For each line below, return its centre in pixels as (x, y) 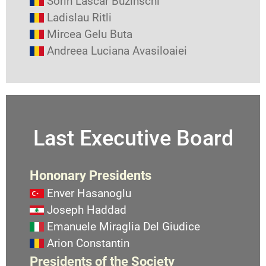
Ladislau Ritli (79, 17)
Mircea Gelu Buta (90, 34)
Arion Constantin (88, 243)
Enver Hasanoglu (89, 193)
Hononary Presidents (91, 175)
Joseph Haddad (87, 210)
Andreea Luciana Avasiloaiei (117, 50)
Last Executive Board (133, 138)
